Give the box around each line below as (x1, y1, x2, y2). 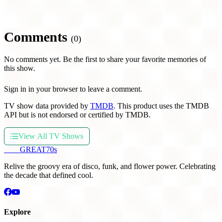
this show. (4, 63, 35, 72)
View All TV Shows (18, 131, 83, 140)
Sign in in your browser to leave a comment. (4, 84, 142, 93)
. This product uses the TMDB (113, 101, 209, 110)
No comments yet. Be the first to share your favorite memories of (4, 55, 206, 63)
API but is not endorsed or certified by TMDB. (4, 110, 151, 119)
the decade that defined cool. (4, 170, 93, 179)
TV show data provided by (4, 101, 90, 110)
